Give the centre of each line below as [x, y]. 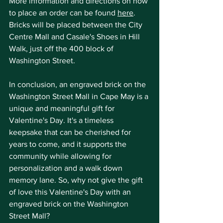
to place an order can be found [63, 13]
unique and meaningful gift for [63, 108]
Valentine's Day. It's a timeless [62, 120]
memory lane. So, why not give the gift [77, 180]
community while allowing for [61, 156]
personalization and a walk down [67, 168]
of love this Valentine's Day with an [71, 192]
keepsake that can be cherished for [71, 132]
